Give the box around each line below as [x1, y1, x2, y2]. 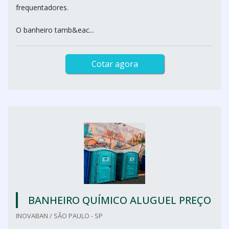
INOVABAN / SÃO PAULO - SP [16, 211, 103, 220]
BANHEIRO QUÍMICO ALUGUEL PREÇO [28, 193, 211, 207]
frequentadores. [16, 3, 68, 12]
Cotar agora [91, 58, 138, 70]
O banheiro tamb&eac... [16, 25, 94, 35]
